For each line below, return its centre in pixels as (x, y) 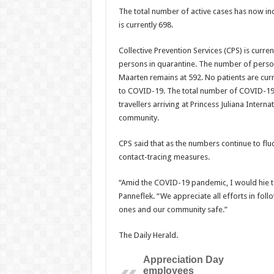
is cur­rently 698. (146, 25)
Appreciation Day (183, 260)
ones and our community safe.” (173, 209)
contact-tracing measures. (164, 157)
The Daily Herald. (148, 235)
